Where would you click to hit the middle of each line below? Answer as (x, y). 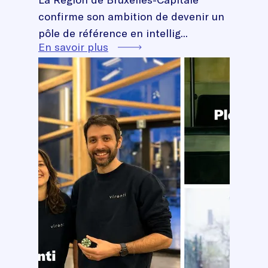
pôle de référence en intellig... (113, 33)
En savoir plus (73, 47)
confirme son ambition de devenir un (131, 16)
